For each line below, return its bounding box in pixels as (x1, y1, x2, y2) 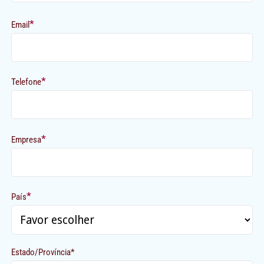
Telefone (11, 77, 42, 88)
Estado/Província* (11, 247, 75, 258)
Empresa (11, 134, 42, 145)
